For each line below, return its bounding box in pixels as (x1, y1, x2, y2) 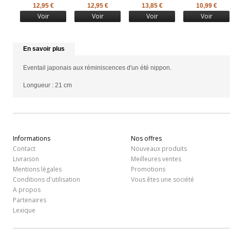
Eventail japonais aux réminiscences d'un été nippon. (23, 64, 171, 71)
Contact (13, 144, 35, 153)
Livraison (13, 155, 39, 163)
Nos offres (131, 134, 162, 143)
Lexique (13, 206, 35, 215)
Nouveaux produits (131, 144, 187, 153)
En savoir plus (23, 45, 65, 52)
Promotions (131, 165, 165, 174)
